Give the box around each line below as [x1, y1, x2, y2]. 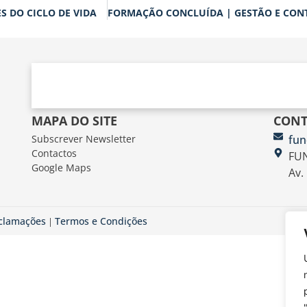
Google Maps [31, 160, 91, 174]
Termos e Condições [55, 214, 147, 228]
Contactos [31, 146, 77, 160]
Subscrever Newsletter [31, 132, 136, 145]
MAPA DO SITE [31, 112, 117, 129]
